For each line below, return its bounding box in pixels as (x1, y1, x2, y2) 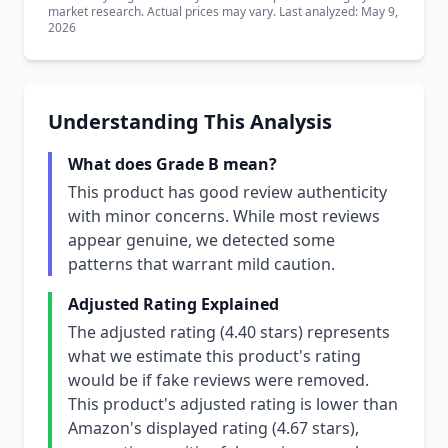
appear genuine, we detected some (68, 229, 335, 251)
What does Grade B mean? (68, 153, 277, 175)
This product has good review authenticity (68, 181, 387, 203)
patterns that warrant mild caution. (68, 253, 335, 275)
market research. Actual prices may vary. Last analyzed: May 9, (48, 3, 398, 20)
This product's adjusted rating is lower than (68, 393, 398, 415)
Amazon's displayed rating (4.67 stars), (68, 417, 359, 439)
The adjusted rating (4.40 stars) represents (68, 321, 390, 343)
